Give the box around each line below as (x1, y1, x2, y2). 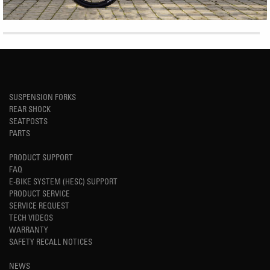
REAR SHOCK (9, 104, 51, 115)
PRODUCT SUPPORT (9, 152, 73, 163)
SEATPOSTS (9, 116, 48, 127)
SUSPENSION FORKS (9, 92, 76, 102)
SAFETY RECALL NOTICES (9, 236, 92, 247)
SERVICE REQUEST (9, 200, 69, 211)
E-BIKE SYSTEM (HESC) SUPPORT (9, 176, 118, 187)
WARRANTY (9, 224, 48, 235)
